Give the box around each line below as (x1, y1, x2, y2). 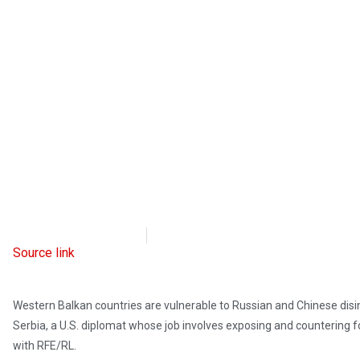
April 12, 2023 (176, 227, 254, 243)
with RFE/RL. (13, 339, 76, 353)
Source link (13, 245, 75, 261)
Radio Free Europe (28, 227, 132, 243)
